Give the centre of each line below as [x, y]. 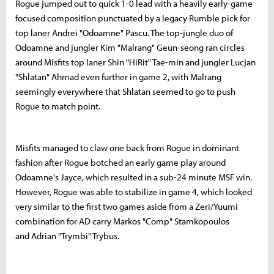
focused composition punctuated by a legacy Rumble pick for [133, 18]
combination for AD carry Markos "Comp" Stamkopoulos [122, 221]
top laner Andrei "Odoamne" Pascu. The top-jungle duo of [124, 32]
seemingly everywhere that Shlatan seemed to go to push [125, 91]
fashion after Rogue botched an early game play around [120, 162]
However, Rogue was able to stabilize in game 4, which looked [134, 191]
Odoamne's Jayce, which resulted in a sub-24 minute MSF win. [134, 177]
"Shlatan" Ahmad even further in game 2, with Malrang [118, 76]
